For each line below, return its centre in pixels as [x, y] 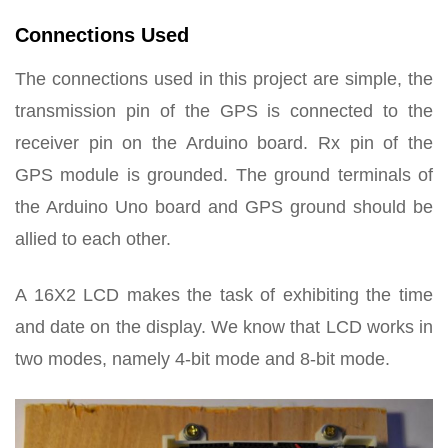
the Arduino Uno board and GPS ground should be [224, 206]
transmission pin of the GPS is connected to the [224, 110]
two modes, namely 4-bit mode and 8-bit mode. [202, 358]
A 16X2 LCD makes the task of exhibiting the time [224, 294]
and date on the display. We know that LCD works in [224, 326]
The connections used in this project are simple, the [224, 78]
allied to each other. [93, 238]
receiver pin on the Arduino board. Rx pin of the [224, 142]
